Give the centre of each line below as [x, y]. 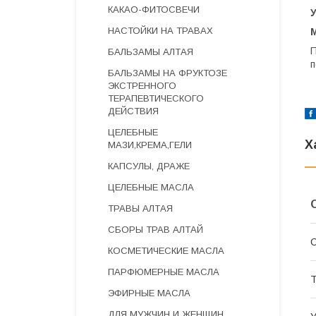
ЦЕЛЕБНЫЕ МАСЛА [151, 187]
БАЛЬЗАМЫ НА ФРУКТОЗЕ [168, 73]
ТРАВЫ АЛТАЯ [140, 208]
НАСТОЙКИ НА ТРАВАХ [160, 31]
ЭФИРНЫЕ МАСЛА [149, 293]
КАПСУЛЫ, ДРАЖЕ [149, 166]
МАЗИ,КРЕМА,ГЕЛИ [150, 145]
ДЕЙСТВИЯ [133, 111]
